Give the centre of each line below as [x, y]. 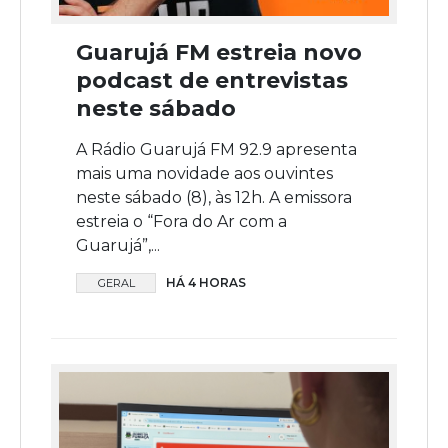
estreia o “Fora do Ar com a [181, 221]
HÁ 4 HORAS [206, 282]
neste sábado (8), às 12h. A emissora [214, 197]
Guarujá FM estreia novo [219, 52]
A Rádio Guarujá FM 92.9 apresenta [216, 149]
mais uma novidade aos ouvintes [204, 173]
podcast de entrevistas [212, 80]
